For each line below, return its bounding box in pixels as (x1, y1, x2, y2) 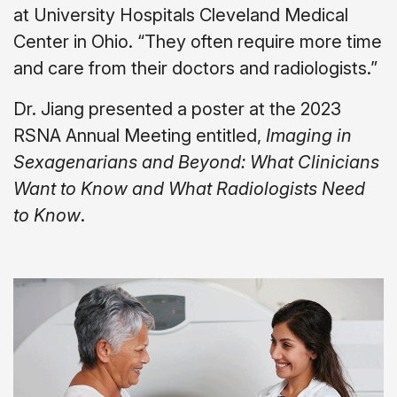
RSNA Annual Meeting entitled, (13, 124, 266, 146)
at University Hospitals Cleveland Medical (13, 4, 348, 26)
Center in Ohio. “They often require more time (13, 30, 382, 52)
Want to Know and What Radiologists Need (13, 177, 365, 199)
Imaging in (266, 124, 352, 146)
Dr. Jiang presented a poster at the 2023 (13, 97, 341, 120)
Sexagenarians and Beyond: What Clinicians (13, 151, 379, 173)
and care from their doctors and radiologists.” (13, 57, 378, 79)
